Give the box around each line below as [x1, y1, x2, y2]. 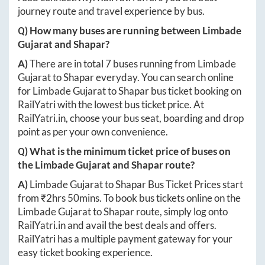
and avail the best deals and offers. [66, 219, 216, 231]
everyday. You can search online [94, 71, 234, 83]
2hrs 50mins [46, 192, 99, 204]
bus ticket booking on [149, 85, 241, 97]
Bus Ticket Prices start [146, 178, 243, 190]
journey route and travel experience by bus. [18, 5, 205, 17]
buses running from [111, 57, 198, 70]
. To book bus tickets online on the [99, 192, 241, 204]
